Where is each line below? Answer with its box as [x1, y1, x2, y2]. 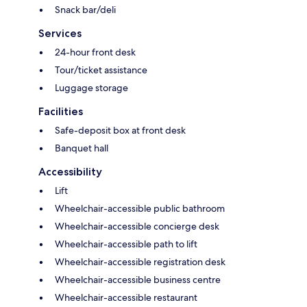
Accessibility [38, 165, 102, 179]
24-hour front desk [55, 46, 136, 59]
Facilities [38, 105, 83, 119]
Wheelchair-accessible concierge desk [55, 220, 219, 233]
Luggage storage [55, 82, 128, 95]
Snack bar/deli [55, 3, 116, 16]
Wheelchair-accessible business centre [55, 273, 221, 286]
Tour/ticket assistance [55, 64, 147, 77]
